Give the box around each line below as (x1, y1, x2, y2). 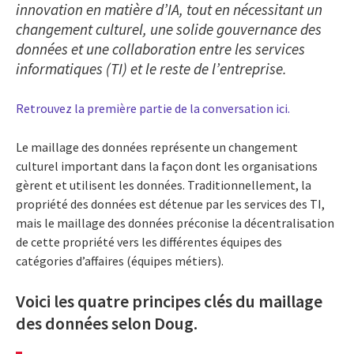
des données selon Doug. (16, 311, 198, 334)
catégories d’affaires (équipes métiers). (16, 252, 224, 269)
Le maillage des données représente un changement (16, 138, 298, 155)
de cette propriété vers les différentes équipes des (16, 233, 282, 250)
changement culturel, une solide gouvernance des (16, 19, 322, 39)
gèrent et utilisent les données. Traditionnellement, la (16, 176, 311, 193)
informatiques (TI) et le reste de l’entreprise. (16, 58, 287, 78)
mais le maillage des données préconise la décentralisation (16, 214, 334, 231)
